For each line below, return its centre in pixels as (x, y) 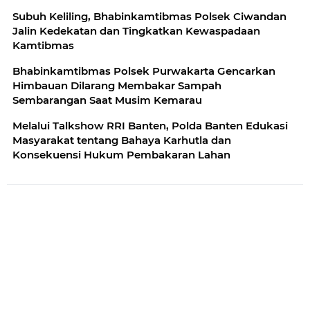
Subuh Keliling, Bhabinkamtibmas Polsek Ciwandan (149, 16)
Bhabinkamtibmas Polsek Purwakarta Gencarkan (144, 71)
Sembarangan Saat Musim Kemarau (107, 100)
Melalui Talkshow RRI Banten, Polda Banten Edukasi (150, 126)
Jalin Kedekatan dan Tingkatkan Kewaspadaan (136, 31)
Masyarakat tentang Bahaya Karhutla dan (122, 140)
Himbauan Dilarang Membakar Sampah (117, 85)
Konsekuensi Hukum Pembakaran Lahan (121, 155)
